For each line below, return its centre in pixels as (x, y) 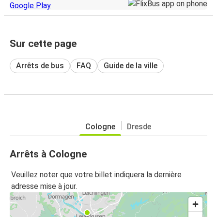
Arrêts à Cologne (48, 154)
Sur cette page (43, 43)
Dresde (139, 126)
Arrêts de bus (40, 65)
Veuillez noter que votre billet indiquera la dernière (96, 175)
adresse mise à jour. (44, 186)
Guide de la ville (131, 65)
